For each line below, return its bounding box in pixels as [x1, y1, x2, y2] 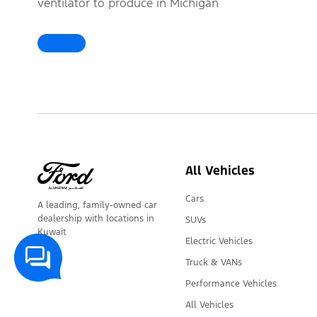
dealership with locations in [38, 213, 154, 225]
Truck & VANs [185, 257, 242, 269]
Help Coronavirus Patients [38, 6, 312, 37]
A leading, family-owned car [38, 200, 157, 212]
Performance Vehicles [185, 278, 277, 290]
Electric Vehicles [185, 236, 253, 248]
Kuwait [38, 226, 67, 238]
